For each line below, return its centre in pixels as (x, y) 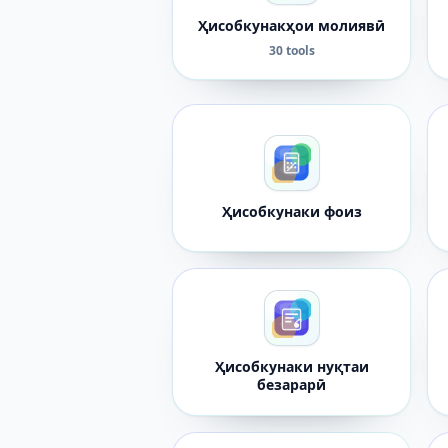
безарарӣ (292, 384)
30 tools (291, 50)
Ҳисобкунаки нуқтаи (291, 366)
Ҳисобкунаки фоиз (291, 211)
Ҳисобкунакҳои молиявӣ (292, 25)
